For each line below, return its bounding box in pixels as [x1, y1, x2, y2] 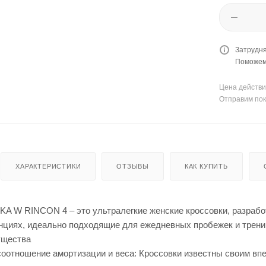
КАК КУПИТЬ [184, 162, 228, 170]
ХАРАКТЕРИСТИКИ [15, 162, 81, 170]
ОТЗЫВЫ [116, 162, 150, 170]
